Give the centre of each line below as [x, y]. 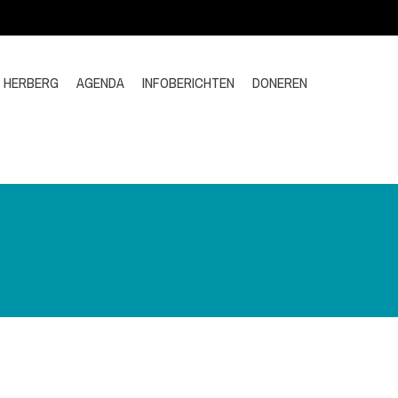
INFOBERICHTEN [189, 83]
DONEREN [280, 83]
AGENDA [101, 83]
